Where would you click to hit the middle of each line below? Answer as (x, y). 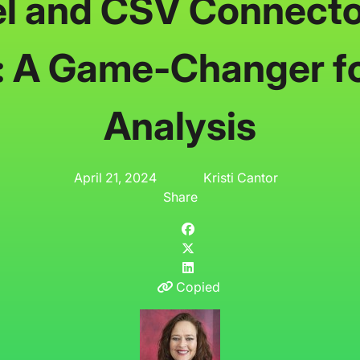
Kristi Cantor (240, 177)
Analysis (180, 125)
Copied (198, 286)
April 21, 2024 (116, 177)
